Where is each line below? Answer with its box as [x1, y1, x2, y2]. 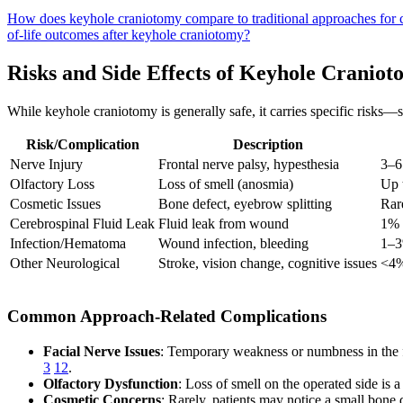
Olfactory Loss [10, 175, 94, 192]
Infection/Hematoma [10, 235, 126, 251]
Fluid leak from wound [158, 215, 289, 231]
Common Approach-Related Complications [7, 307, 327, 327]
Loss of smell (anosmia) [158, 175, 293, 192]
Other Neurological [10, 255, 120, 271]
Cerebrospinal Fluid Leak [10, 215, 155, 231]
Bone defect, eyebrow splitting [158, 195, 332, 211]
